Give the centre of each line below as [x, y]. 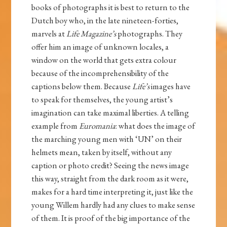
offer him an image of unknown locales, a [100, 46]
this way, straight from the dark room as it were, [110, 178]
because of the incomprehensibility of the [100, 73]
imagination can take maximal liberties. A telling [110, 112]
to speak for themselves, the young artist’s [102, 99]
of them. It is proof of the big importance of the [111, 218]
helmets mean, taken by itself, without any [102, 152]
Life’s [141, 86]
